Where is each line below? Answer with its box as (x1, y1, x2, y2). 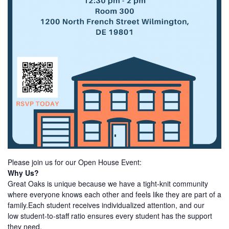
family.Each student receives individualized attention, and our (8, 200, 204, 211)
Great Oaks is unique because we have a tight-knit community (8, 178, 208, 189)
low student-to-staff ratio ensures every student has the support (8, 211, 212, 221)
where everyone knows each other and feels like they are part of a (8, 189, 221, 200)
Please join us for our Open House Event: (8, 157, 142, 168)
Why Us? (8, 168, 39, 178)
